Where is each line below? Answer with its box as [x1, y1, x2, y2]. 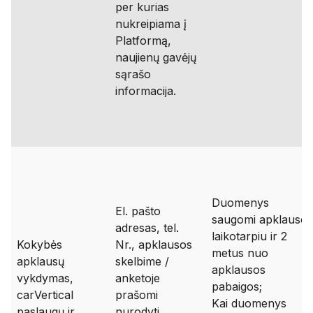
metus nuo [212, 246, 268, 260]
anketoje [115, 271, 160, 285]
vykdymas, [17, 271, 73, 285]
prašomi [115, 288, 158, 302]
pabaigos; [212, 279, 262, 293]
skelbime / [115, 254, 169, 268]
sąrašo [115, 67, 151, 81]
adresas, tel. [115, 221, 179, 235]
